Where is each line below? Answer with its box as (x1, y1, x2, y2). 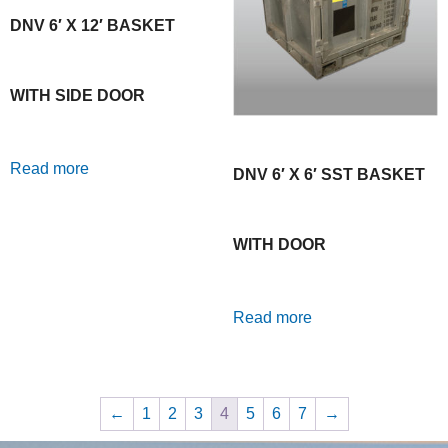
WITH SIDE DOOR (10, 86, 145, 104)
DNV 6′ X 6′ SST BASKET (232, 165, 425, 183)
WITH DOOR (232, 235, 326, 253)
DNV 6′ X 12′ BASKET (10, 16, 175, 34)
